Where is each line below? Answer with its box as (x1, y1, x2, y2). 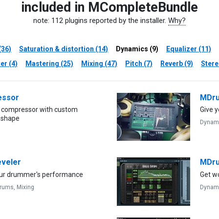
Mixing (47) (81, 59, 117, 67)
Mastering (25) (25, 59, 73, 67)
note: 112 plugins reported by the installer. (33, 16, 168, 25)
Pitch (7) (125, 59, 153, 67)
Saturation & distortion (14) (19, 44, 108, 53)
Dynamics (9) (116, 44, 158, 53)
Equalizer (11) (166, 44, 211, 53)
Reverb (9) (160, 59, 193, 67)
